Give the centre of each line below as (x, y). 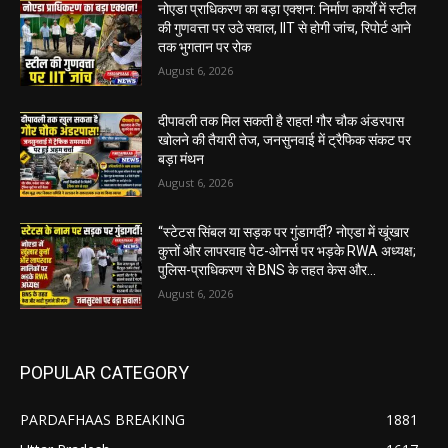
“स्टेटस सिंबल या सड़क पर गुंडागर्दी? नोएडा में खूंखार (284, 232)
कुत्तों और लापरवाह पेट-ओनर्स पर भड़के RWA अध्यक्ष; (287, 251)
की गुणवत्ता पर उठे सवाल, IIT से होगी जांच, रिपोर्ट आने (285, 28)
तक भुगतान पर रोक (205, 47)
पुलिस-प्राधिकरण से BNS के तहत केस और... (267, 270)
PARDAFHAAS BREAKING (102, 420)
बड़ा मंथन (181, 158)
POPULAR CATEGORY (104, 373)
